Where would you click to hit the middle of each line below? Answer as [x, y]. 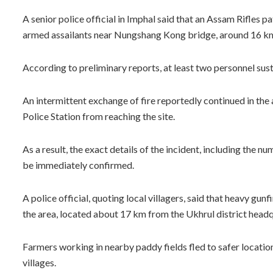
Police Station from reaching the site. [99, 116]
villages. [39, 262]
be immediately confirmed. [78, 165]
